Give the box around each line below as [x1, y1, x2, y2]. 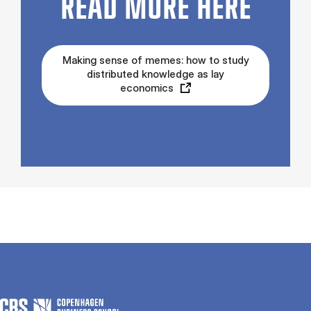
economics [120, 81, 174, 95]
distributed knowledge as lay [87, 67, 224, 81]
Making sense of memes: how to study [62, 53, 249, 67]
